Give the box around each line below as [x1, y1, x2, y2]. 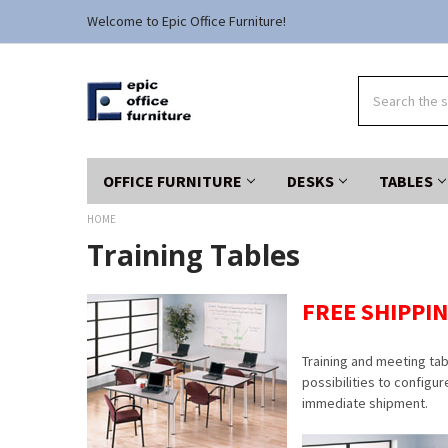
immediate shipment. [301, 393, 428, 412]
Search [357, 76, 400, 95]
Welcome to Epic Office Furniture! [86, 11, 286, 30]
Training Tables [86, 235, 300, 274]
